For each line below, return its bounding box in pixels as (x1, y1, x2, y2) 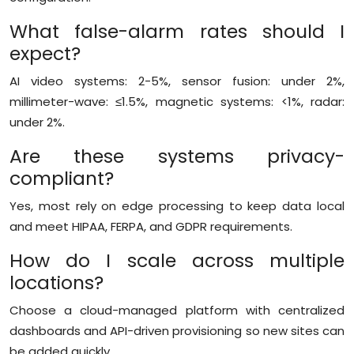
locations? (9, 269, 104, 296)
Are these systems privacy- (9, 142, 345, 169)
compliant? (9, 164, 114, 191)
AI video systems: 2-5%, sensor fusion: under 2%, (9, 72, 345, 89)
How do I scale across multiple (9, 247, 345, 273)
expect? (9, 40, 81, 66)
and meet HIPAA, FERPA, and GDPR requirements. (9, 217, 292, 235)
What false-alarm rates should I (9, 17, 345, 44)
